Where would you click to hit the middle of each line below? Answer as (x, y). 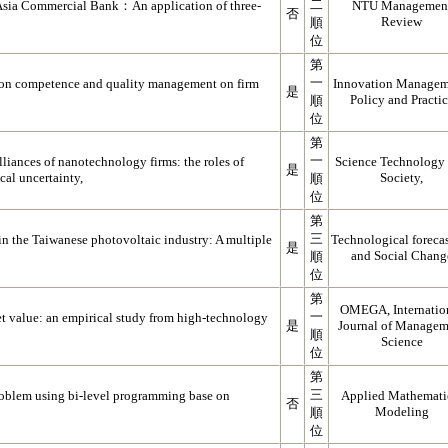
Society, (401, 177)
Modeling (401, 411)
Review (401, 21)
